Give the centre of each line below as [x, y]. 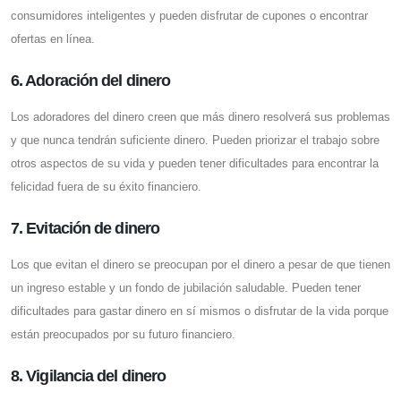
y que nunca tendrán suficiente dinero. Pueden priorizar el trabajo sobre [195, 141]
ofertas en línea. [53, 39]
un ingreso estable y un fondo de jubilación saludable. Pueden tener [186, 288]
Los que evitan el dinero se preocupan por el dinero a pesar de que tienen [200, 265]
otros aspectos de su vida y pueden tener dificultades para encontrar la [195, 164]
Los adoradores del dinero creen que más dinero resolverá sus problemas [200, 117]
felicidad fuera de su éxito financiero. [106, 187]
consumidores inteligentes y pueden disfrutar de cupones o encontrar [189, 16]
